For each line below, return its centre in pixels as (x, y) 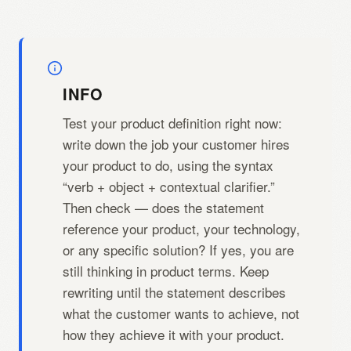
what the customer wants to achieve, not (181, 313)
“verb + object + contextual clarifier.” (169, 186)
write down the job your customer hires (176, 144)
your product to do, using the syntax (168, 165)
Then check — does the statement (163, 207)
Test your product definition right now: (172, 123)
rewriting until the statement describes (174, 292)
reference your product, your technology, (181, 228)
